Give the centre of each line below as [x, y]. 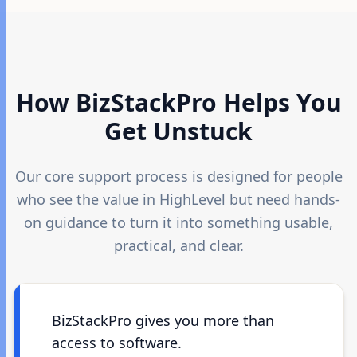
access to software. [117, 343]
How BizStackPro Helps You [178, 102]
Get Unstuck [178, 131]
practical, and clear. [178, 245]
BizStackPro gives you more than [163, 320]
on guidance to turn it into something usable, [178, 222]
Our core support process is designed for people [178, 176]
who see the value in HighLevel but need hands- [178, 199]
